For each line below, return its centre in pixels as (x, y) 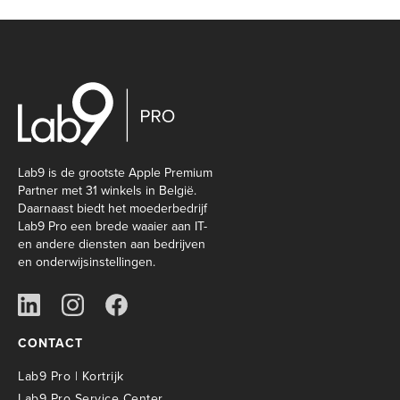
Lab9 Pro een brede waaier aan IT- (112, 226)
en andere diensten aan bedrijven (112, 244)
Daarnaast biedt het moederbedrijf (112, 208)
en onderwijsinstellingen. (87, 262)
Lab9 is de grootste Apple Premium (115, 172)
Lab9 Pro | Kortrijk (71, 376)
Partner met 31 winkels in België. (107, 190)
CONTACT (50, 343)
